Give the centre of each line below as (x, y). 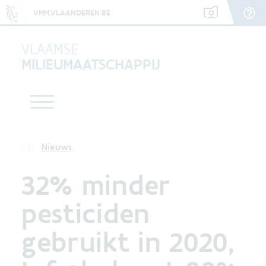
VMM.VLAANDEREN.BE (72, 12)
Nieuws (57, 147)
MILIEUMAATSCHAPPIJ (91, 64)
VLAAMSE (50, 49)
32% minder (96, 185)
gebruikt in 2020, (128, 242)
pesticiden (86, 213)
